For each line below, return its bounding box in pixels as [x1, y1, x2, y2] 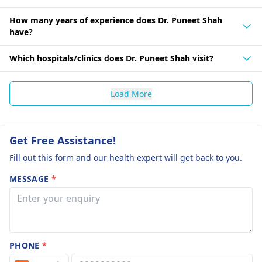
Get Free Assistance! [9, 133, 116, 147]
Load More [110, 88, 152, 99]
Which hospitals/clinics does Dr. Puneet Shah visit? [9, 53, 213, 64]
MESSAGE [9, 173, 51, 184]
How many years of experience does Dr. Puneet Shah [9, 15, 222, 26]
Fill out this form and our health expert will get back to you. [9, 152, 242, 163]
